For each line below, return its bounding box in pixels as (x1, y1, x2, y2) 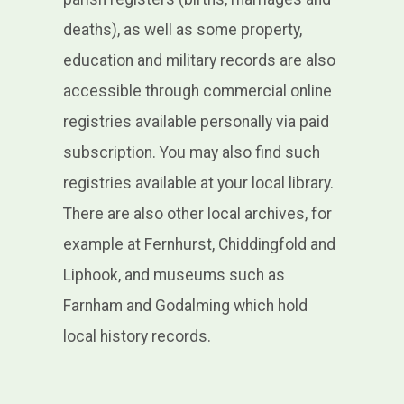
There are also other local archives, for (62, 205, 332, 224)
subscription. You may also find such (62, 143, 320, 162)
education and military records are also (62, 51, 335, 70)
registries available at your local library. (62, 174, 334, 193)
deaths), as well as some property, (62, 21, 302, 40)
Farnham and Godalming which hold (62, 297, 308, 316)
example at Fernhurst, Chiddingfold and (62, 235, 335, 254)
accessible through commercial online (62, 82, 332, 101)
